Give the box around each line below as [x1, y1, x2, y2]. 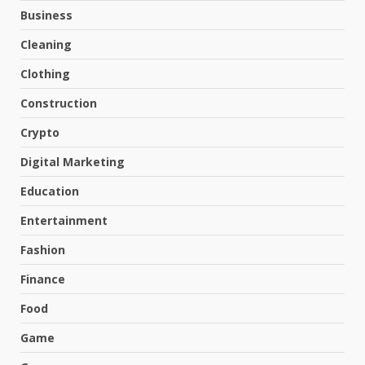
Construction [20, 95, 97, 112]
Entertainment [20, 213, 108, 229]
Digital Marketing [20, 154, 125, 170]
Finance [20, 271, 65, 288]
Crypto [20, 125, 59, 141]
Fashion [20, 242, 65, 258]
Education [20, 183, 79, 200]
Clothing [20, 66, 70, 82]
